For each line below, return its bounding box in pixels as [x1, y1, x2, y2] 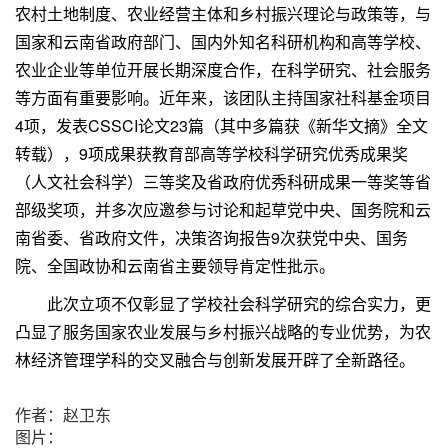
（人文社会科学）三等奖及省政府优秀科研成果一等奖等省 [15, 169, 431, 193]
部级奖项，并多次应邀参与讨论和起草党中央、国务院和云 [15, 197, 431, 221]
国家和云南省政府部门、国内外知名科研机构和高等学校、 [15, 29, 431, 53]
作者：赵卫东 [15, 402, 111, 426]
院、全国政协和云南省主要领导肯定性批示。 [15, 253, 335, 277]
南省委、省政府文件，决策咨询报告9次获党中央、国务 [15, 225, 408, 249]
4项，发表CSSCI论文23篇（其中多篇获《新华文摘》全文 [15, 113, 428, 137]
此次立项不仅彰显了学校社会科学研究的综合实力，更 [47, 291, 431, 315]
